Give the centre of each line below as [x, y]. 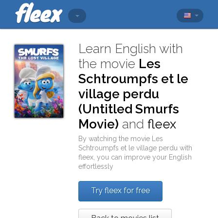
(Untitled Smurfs [129, 109]
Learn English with [131, 49]
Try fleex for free [121, 191]
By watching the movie [115, 139]
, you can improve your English [143, 157]
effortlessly [96, 166]
